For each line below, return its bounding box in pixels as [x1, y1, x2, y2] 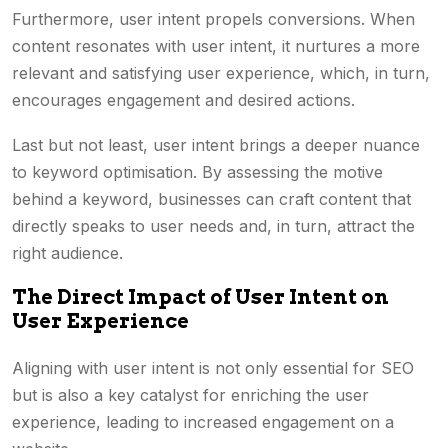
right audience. [12, 243, 123, 263]
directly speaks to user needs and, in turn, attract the [12, 216, 415, 236]
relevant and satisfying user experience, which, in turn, [12, 63, 430, 83]
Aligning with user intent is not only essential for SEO [12, 358, 414, 378]
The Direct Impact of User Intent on [12, 285, 389, 309]
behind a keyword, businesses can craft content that [12, 189, 411, 209]
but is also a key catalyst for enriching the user [12, 385, 369, 405]
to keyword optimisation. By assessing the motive [12, 162, 383, 182]
